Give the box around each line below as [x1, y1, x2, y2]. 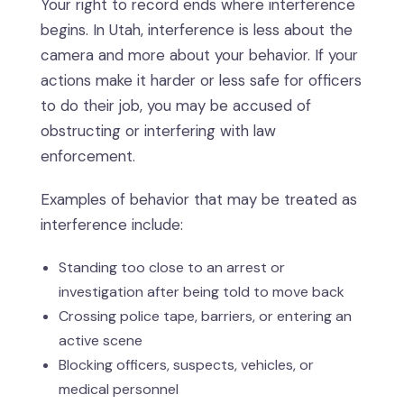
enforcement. [41, 146, 135, 167]
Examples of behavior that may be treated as [41, 189, 357, 210]
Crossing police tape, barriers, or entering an [59, 307, 352, 326]
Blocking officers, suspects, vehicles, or [59, 355, 314, 375]
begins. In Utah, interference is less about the [41, 20, 353, 41]
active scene [59, 331, 142, 351]
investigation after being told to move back [59, 282, 344, 302]
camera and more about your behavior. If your [41, 45, 358, 66]
